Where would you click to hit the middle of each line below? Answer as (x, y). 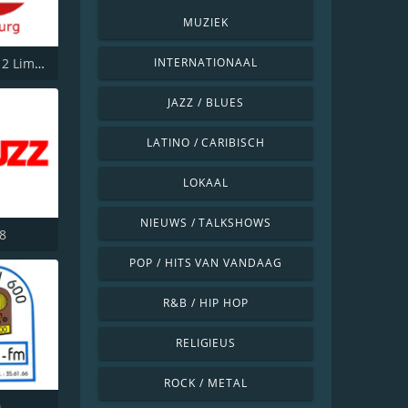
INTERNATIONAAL (206, 62)
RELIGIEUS (206, 343)
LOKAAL (206, 183)
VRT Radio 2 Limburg (40, 63)
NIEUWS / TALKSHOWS (206, 223)
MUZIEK (206, 22)
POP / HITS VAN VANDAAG (206, 263)
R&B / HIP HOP (206, 303)
